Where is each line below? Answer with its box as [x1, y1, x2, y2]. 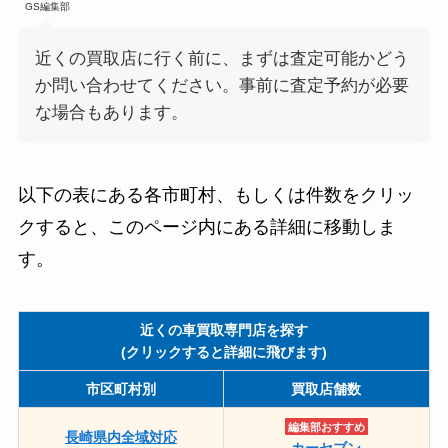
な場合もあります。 [34, 103, 188, 123]
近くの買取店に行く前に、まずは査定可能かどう [34, 49, 409, 69]
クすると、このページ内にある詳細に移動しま [17, 216, 396, 237]
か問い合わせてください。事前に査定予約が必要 [34, 76, 409, 96]
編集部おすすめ [287, 420, 365, 433]
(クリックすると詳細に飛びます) [120, 343, 327, 360]
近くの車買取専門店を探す [139, 321, 308, 338]
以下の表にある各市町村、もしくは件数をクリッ [17, 184, 414, 205]
